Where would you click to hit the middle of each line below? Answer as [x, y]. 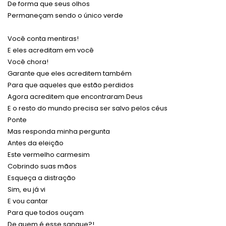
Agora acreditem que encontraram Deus [75, 97]
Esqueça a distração [42, 178]
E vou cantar [28, 201]
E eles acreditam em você [51, 50]
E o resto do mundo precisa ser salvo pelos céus [88, 108]
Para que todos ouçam [46, 213]
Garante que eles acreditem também [70, 74]
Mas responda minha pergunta [59, 132]
